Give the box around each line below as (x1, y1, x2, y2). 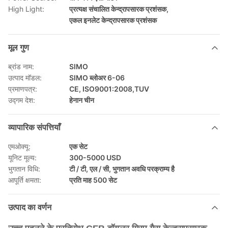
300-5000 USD (69, 153, 121, 162)
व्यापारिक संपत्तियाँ (8, 123, 61, 132)
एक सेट (69, 142, 88, 151)
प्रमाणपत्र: (8, 84, 37, 93)
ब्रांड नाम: (8, 62, 34, 71)
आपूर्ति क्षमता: (8, 176, 41, 184)
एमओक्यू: (8, 142, 31, 151)
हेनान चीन (69, 96, 94, 104)
